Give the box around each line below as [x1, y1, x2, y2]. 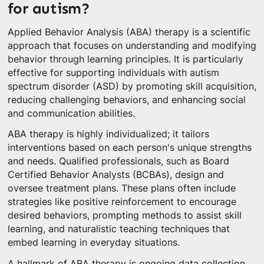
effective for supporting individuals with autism [7, 67, 219, 78]
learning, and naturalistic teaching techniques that [7, 223, 230, 235]
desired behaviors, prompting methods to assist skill [7, 210, 242, 222]
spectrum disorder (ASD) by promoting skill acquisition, [7, 80, 256, 92]
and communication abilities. [7, 107, 135, 119]
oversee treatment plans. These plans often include [7, 183, 236, 194]
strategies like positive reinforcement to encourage [7, 196, 236, 208]
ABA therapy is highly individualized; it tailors [7, 128, 209, 140]
